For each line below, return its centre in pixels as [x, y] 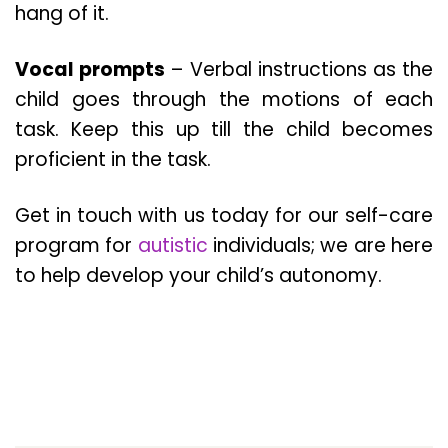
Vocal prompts [90, 70]
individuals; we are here [320, 246]
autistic [172, 246]
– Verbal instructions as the [299, 70]
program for [76, 246]
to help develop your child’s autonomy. [198, 276]
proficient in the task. [113, 160]
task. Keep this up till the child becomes [224, 130]
